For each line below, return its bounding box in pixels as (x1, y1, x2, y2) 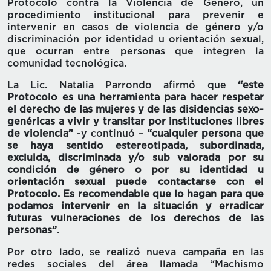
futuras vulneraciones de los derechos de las (7, 214, 264, 224)
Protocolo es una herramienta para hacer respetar (7, 93, 264, 103)
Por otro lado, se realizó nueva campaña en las (7, 247, 264, 258)
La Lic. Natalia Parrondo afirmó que (7, 80, 238, 91)
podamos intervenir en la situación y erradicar (7, 201, 264, 212)
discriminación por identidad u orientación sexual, (7, 34, 264, 45)
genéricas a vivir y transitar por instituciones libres (7, 117, 264, 127)
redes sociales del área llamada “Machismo (7, 260, 264, 270)
